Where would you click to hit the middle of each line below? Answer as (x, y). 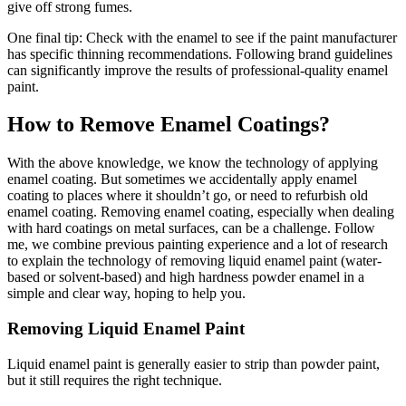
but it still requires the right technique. (115, 380)
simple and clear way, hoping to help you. (126, 294)
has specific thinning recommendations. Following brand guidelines (200, 53)
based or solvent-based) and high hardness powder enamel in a (186, 277)
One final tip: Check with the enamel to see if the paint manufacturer (202, 37)
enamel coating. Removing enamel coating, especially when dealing (201, 212)
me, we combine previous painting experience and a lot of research (198, 245)
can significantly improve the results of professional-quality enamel (198, 70)
